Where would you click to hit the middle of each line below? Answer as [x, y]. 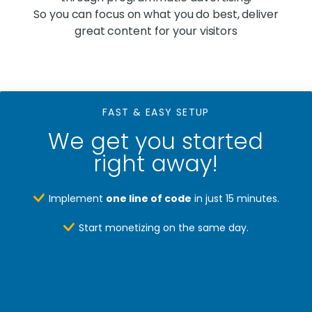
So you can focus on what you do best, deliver [156, 15]
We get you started [156, 141]
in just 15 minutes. [235, 198]
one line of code [148, 198]
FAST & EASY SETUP [156, 112]
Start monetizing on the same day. [164, 228]
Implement [77, 198]
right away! [156, 163]
